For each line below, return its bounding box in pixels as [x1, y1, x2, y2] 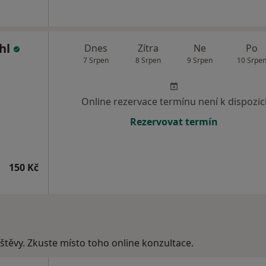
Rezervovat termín [130, 115, 218, 128]
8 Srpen [135, 55, 161, 65]
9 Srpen [187, 55, 213, 65]
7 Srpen [83, 55, 109, 65]
